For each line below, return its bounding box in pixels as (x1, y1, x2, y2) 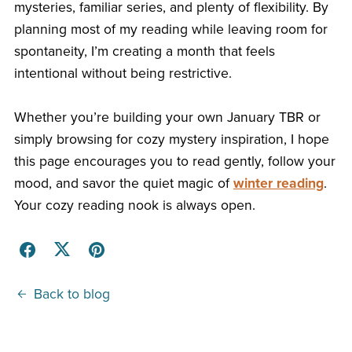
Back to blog (33, 285, 110, 302)
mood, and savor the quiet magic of (13, 174, 233, 192)
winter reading (233, 174, 324, 192)
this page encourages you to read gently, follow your (13, 152, 335, 170)
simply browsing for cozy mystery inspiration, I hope (13, 130, 329, 148)
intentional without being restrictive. (13, 64, 232, 82)
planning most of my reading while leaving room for (13, 20, 328, 38)
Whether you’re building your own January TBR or (13, 108, 321, 126)
